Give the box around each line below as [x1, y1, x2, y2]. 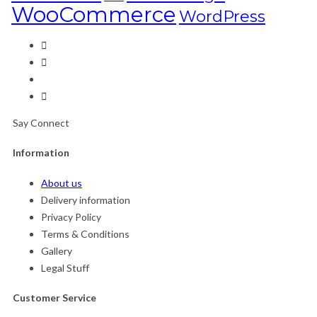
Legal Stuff [41, 261, 89, 274]
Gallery [41, 244, 72, 257]
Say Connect [13, 116, 69, 129]
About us [41, 176, 82, 189]
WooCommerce [11, 1, 176, 27]
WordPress [179, 6, 265, 26]
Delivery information [41, 193, 130, 206]
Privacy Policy [41, 210, 101, 223]
